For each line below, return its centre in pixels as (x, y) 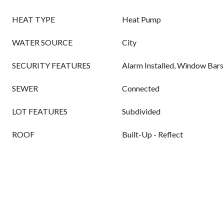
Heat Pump (141, 19)
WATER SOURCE (42, 42)
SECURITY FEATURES (51, 65)
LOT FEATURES (40, 111)
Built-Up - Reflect (152, 134)
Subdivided (141, 111)
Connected (141, 88)
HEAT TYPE (33, 19)
